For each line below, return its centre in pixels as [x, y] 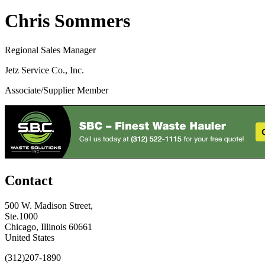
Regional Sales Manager [50, 50]
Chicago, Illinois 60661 [49, 227]
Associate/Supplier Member [56, 90]
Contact [29, 180]
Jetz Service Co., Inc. [44, 70]
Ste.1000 [21, 216]
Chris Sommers [67, 21]
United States [30, 237]
